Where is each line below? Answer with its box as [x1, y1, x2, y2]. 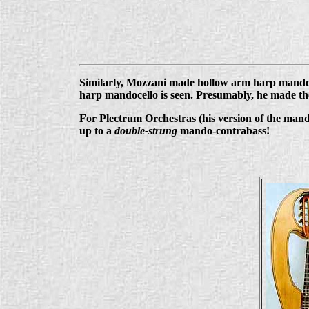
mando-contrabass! [177, 125, 270, 137]
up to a [79, 125, 114, 137]
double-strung [114, 125, 177, 137]
